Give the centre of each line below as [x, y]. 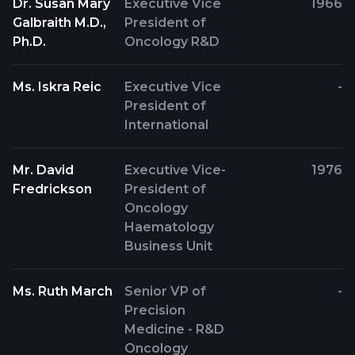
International [167, 125]
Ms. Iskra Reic [57, 87]
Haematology [170, 227]
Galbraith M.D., [59, 23]
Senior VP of [166, 291]
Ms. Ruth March [63, 291]
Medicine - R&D [175, 329]
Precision [155, 310]
